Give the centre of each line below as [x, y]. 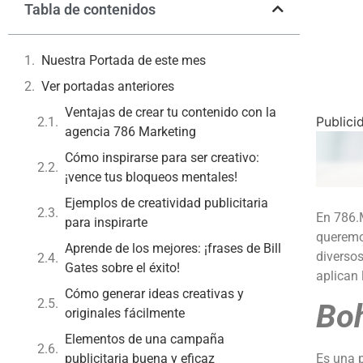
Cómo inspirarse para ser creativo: [162, 157]
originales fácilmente [125, 313]
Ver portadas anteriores [108, 86]
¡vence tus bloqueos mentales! [151, 177]
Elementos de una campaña [145, 339]
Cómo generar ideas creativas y [154, 293]
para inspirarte [106, 222]
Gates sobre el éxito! [122, 267]
